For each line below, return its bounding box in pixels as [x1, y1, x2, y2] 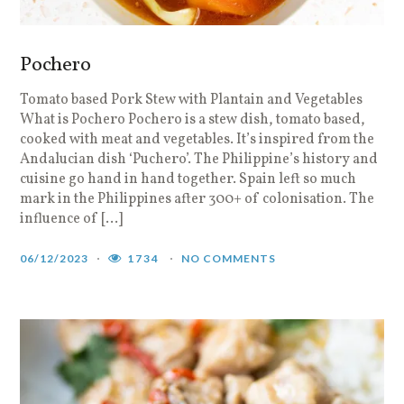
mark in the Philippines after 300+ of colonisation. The [20, 189, 375, 210]
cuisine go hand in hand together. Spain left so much [20, 170, 357, 190]
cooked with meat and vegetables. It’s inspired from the [20, 130, 375, 151]
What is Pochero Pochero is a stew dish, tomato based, [20, 110, 366, 131]
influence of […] [20, 209, 124, 230]
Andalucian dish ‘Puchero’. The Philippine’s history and [20, 150, 379, 170]
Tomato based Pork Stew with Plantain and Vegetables [20, 90, 363, 111]
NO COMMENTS [181, 252, 277, 266]
